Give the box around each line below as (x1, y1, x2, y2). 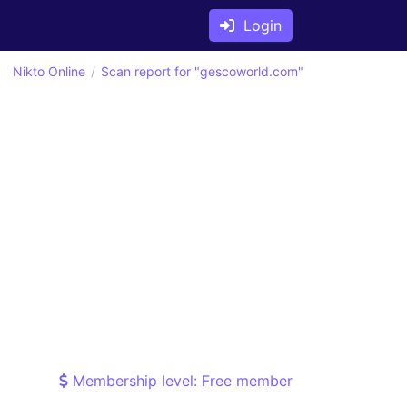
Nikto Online (13, 64, 85, 79)
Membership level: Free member (68, 372, 293, 390)
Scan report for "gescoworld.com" (101, 64, 303, 79)
